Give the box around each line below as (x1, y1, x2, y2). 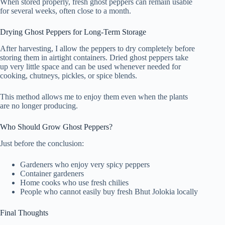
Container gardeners (20, 169, 84, 178)
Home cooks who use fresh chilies (20, 178, 129, 187)
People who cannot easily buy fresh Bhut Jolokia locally (20, 187, 198, 196)
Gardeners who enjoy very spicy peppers (20, 160, 150, 169)
